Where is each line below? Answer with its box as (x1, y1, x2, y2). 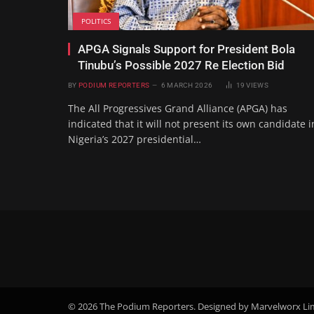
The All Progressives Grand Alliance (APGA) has (68, 102, 287, 116)
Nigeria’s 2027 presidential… (68, 132, 201, 146)
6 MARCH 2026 (161, 81, 213, 90)
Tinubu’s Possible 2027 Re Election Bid (78, 58, 285, 73)
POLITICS (81, 16, 111, 27)
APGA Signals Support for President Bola (78, 42, 295, 57)
